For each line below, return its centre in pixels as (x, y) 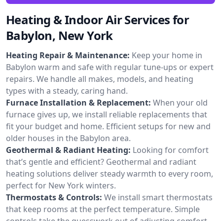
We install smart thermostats (158, 197)
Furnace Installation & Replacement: (78, 102)
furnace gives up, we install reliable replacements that (107, 114)
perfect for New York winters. (61, 185)
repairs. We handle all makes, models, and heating (100, 79)
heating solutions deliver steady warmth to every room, (110, 173)
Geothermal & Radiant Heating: (68, 150)
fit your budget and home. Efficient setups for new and (108, 126)
